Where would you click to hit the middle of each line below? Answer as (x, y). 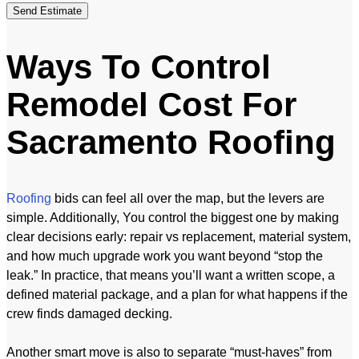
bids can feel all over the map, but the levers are (188, 198)
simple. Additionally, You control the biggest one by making (173, 218)
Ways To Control (139, 67)
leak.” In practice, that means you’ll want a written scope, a (171, 275)
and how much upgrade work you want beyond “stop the (165, 256)
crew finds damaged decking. (89, 314)
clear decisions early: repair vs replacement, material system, (179, 237)
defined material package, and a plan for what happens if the (177, 294)
